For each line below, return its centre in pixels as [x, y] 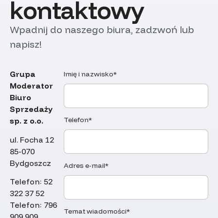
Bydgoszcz [30, 163]
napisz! [26, 44]
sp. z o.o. [27, 121]
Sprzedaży [31, 109]
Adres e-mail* [86, 166]
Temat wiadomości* [97, 211]
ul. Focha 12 [32, 139]
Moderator [31, 86]
